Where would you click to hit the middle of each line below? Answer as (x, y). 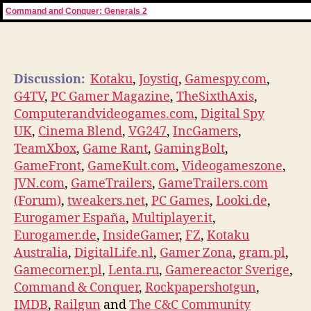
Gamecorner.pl (58, 270)
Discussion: (49, 79)
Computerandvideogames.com (104, 114)
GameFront (48, 166)
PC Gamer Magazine (110, 96)
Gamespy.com (226, 79)
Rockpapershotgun (201, 287)
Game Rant (115, 149)
